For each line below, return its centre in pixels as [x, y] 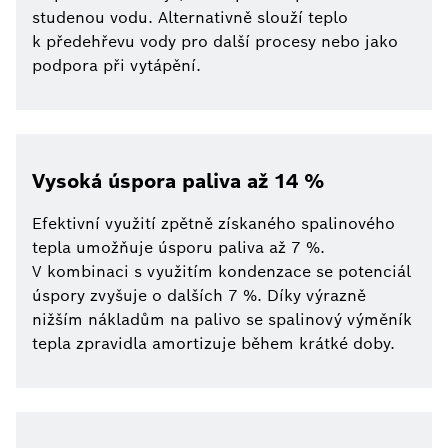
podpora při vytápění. [116, 66]
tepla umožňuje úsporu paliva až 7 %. [178, 248]
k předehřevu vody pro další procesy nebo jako [215, 42]
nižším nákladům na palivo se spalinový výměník [222, 320]
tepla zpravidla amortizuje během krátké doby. [213, 344]
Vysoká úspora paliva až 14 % [178, 181]
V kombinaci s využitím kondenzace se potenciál [221, 272]
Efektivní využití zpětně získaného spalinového [213, 224]
